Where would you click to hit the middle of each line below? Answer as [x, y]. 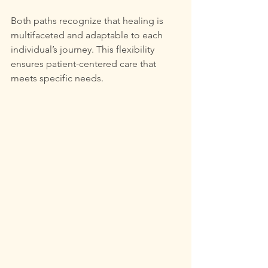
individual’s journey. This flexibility [84, 50]
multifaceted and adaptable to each [88, 35]
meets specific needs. [57, 78]
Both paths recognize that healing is [88, 21]
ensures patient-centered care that [85, 64]
